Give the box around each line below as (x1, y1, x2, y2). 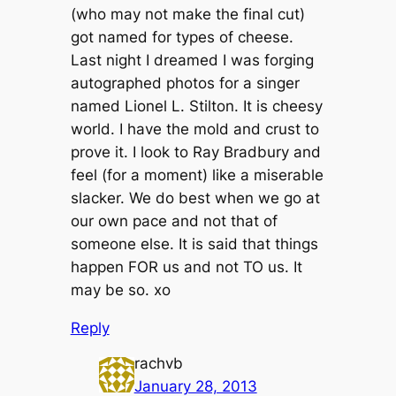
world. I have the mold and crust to (70, 120, 319, 139)
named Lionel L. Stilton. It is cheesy (70, 97, 323, 116)
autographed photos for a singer (70, 74, 300, 93)
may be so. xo (70, 281, 171, 300)
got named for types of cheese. (70, 28, 293, 47)
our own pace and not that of (70, 212, 278, 231)
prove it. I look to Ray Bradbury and (70, 143, 321, 162)
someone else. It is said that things (70, 235, 318, 254)
